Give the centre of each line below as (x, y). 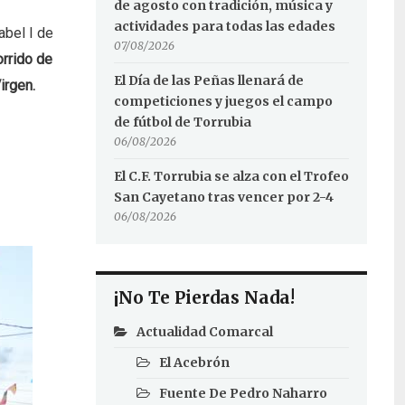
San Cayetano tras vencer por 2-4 (223, 197)
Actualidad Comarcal (204, 332)
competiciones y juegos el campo (223, 101)
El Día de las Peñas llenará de (208, 80)
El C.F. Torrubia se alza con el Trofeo (231, 176)
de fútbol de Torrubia (182, 122)
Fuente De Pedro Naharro (243, 393)
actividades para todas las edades (224, 26)
